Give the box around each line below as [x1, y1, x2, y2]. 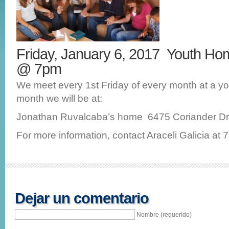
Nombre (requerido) [136, 211, 192, 218]
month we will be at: [16, 93, 102, 104]
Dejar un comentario [15, 190, 149, 207]
